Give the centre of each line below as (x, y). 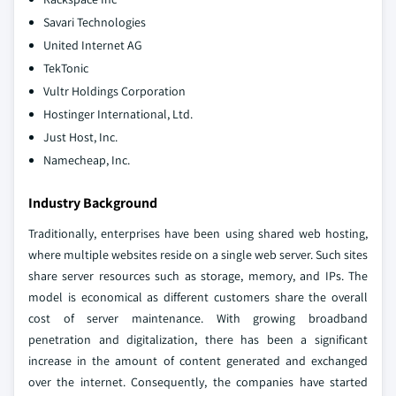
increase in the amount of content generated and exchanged (198, 360)
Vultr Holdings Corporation (114, 91)
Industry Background (93, 202)
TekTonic (66, 68)
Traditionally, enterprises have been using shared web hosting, (198, 233)
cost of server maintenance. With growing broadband (198, 318)
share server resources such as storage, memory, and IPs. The (198, 275)
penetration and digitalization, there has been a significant (198, 339)
